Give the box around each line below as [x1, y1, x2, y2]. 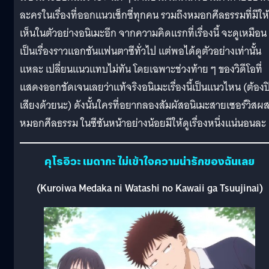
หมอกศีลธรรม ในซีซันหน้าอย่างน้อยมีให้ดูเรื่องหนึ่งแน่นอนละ [20, 114, 266, 132]
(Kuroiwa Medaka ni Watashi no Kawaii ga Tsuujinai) [36, 180, 263, 198]
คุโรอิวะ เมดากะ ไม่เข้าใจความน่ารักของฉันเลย [44, 154, 255, 169]
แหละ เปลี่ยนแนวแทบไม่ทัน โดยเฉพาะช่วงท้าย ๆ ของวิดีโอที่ [20, 60, 262, 78]
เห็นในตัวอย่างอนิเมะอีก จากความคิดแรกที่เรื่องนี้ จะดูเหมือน [20, 24, 267, 42]
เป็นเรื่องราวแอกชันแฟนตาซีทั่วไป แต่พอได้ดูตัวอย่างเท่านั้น [20, 42, 261, 60]
